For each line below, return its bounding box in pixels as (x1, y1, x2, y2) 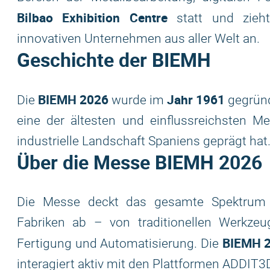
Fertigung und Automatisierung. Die (17, 236, 222, 251)
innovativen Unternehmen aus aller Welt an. (17, 31, 260, 46)
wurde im (108, 93, 168, 107)
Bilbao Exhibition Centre (17, 9, 168, 26)
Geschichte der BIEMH (17, 46, 211, 72)
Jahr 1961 (167, 91, 225, 108)
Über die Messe (17, 149, 155, 175)
